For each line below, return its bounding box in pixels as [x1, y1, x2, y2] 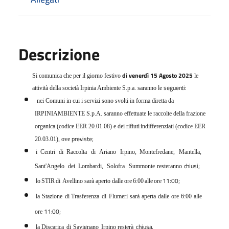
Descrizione [18, 41, 100, 66]
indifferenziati [141, 122, 174, 130]
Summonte [128, 162, 155, 170]
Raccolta [66, 148, 87, 155]
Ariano [99, 148, 116, 155]
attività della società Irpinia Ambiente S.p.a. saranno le [32, 84, 164, 91]
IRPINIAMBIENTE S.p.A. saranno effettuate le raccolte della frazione [35, 109, 205, 117]
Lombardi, [78, 162, 104, 170]
